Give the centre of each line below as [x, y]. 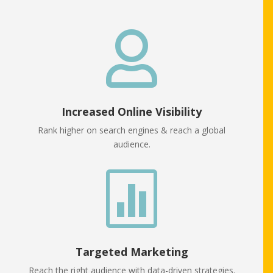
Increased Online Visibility [132, 112]
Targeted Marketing [132, 252]
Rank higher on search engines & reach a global [132, 130]
